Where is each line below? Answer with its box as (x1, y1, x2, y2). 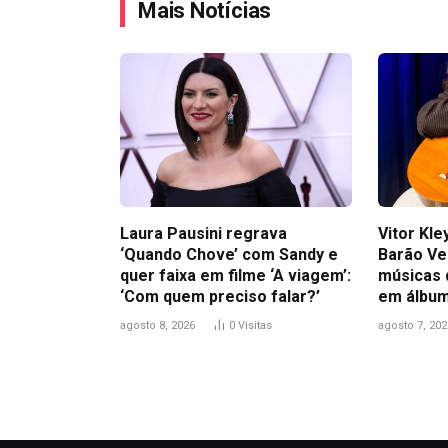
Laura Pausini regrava (120, 224, 287, 244)
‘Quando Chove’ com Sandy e (120, 245, 338, 265)
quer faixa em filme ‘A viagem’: (120, 266, 351, 286)
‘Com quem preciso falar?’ (120, 287, 320, 307)
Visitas (238, 319, 272, 333)
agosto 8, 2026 (120, 319, 195, 333)
